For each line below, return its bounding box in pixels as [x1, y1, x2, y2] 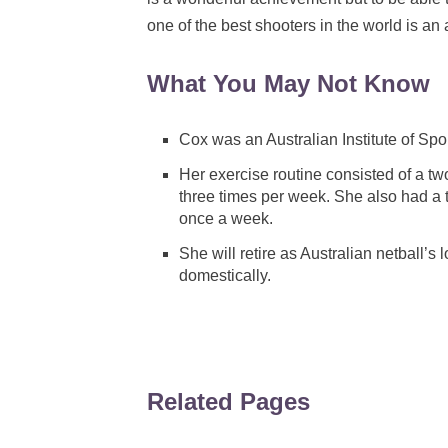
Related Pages [147, 387, 310, 415]
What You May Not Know [147, 70, 430, 98]
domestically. [179, 266, 271, 284]
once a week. [179, 210, 273, 228]
